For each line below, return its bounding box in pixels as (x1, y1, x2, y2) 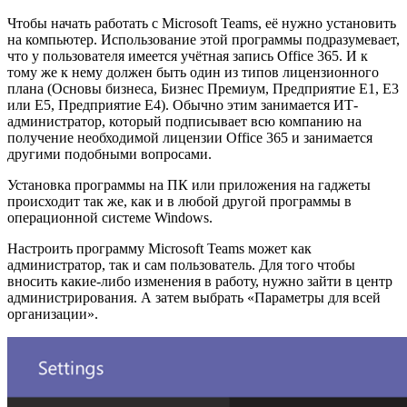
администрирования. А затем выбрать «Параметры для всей (7, 289, 381, 305)
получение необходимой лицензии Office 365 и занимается (7, 129, 372, 145)
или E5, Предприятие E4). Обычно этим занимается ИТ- (7, 96, 358, 113)
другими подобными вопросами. (7, 145, 212, 162)
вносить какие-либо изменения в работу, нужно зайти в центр (7, 273, 392, 289)
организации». (7, 305, 98, 322)
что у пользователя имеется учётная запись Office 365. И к (7, 47, 368, 64)
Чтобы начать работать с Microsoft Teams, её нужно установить (7, 15, 396, 31)
